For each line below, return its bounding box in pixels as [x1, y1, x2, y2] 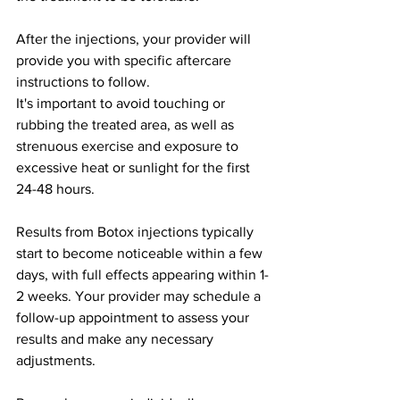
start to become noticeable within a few [16, 245, 266, 261]
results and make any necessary [16, 330, 217, 346]
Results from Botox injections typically [16, 223, 257, 239]
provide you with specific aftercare [16, 52, 235, 68]
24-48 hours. [16, 180, 95, 196]
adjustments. [16, 352, 96, 368]
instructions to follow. [16, 73, 150, 89]
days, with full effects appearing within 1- [16, 266, 269, 282]
